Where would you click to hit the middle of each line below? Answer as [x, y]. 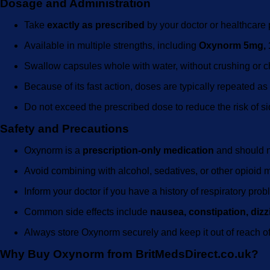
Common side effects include [87, 212]
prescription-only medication [148, 150]
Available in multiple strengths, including [111, 46]
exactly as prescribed [96, 25]
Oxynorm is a [53, 150]
